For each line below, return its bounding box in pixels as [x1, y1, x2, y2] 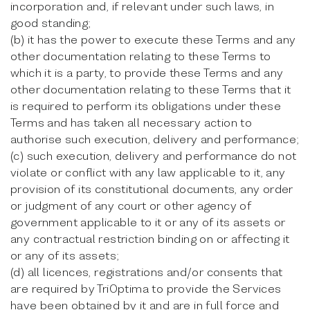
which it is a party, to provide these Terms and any [10, 65, 284, 80]
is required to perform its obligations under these [10, 98, 281, 113]
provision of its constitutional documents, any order [10, 181, 293, 196]
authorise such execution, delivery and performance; [10, 131, 300, 146]
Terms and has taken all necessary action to [10, 115, 253, 129]
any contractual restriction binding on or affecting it [10, 231, 290, 246]
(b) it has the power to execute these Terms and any [10, 32, 296, 46]
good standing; [10, 15, 91, 30]
